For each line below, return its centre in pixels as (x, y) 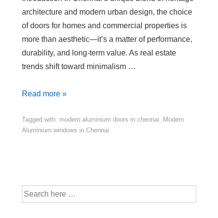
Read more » (44, 93)
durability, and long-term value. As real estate (99, 53)
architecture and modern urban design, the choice (107, 12)
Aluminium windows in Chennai (65, 130)
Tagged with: (41, 119)
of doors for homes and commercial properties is (104, 25)
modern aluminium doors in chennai (109, 119)
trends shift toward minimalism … (79, 66)
